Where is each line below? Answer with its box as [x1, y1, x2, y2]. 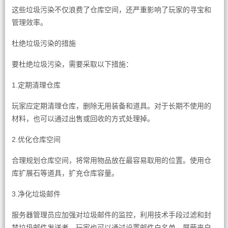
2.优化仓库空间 [11, 135, 61, 144]
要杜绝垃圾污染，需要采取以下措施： [11, 60, 133, 68]
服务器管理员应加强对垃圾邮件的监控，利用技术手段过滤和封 [11, 211, 211, 219]
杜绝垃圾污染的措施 [11, 39, 76, 47]
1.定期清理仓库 [11, 81, 61, 89]
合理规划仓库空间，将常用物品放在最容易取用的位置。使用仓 [11, 156, 211, 164]
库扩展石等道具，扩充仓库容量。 [11, 169, 119, 177]
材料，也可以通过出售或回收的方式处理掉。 [11, 115, 154, 123]
